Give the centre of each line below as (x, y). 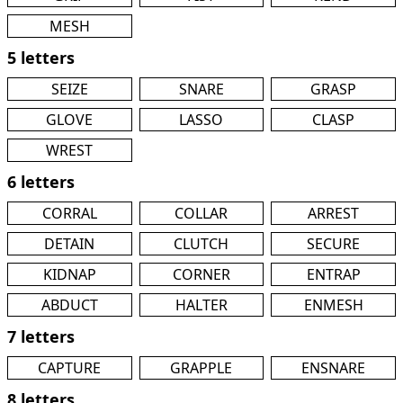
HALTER (201, 305)
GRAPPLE (201, 368)
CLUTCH (201, 244)
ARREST (334, 213)
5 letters (41, 58)
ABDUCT (69, 305)
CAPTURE (70, 368)
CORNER (201, 274)
